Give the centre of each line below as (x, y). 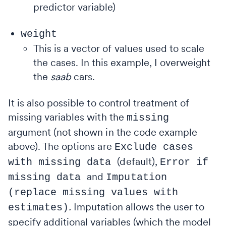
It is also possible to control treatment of (99, 103)
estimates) (39, 207)
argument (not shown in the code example (103, 132)
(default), (138, 161)
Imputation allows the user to (139, 207)
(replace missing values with (93, 192)
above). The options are (61, 146)
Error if (184, 162)
